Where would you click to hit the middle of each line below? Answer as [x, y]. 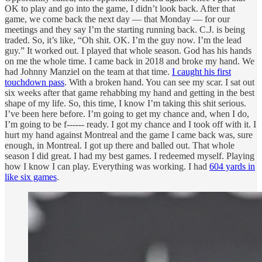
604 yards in [232, 166]
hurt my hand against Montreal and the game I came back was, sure [129, 135]
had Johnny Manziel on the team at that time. [88, 71]
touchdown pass [35, 82]
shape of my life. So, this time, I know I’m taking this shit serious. [125, 103]
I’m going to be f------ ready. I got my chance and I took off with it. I [130, 124]
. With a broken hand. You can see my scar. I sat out [159, 82]
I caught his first [201, 71]
